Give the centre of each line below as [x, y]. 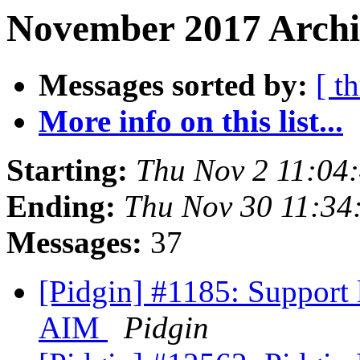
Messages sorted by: [173, 85]
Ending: [61, 207]
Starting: [67, 170]
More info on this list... [191, 121]
